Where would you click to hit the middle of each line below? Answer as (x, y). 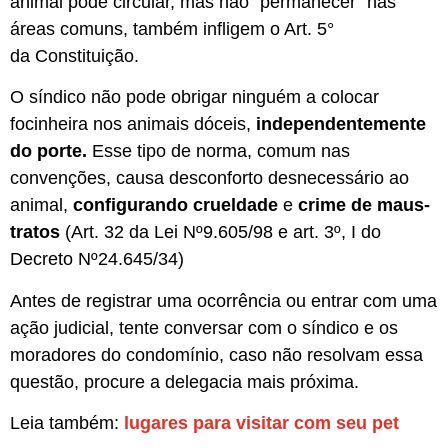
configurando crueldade (175, 205)
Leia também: (67, 423)
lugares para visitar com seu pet (261, 423)
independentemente (341, 124)
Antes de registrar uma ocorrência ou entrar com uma (223, 300)
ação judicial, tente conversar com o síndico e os (204, 327)
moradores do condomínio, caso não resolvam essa (216, 354)
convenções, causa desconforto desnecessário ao (209, 178)
